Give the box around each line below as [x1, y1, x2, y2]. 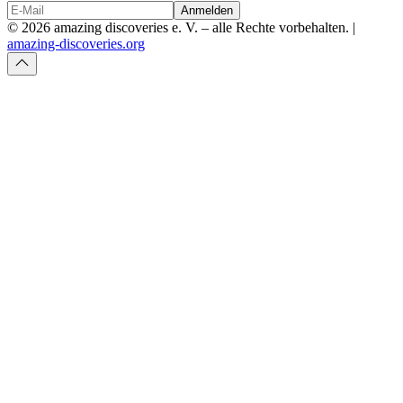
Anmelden [181, 3, 233, 17]
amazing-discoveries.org [7, 35, 145, 51]
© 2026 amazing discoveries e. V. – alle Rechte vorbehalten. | [7, 19, 359, 35]
